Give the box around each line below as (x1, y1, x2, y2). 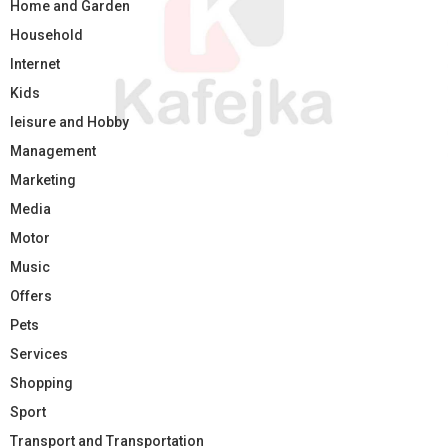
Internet (10, 56, 60, 73)
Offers (10, 288, 52, 305)
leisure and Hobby (10, 114, 129, 131)
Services (10, 346, 68, 363)
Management (10, 143, 96, 160)
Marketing (10, 172, 76, 189)
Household (10, 27, 83, 44)
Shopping (10, 375, 73, 392)
